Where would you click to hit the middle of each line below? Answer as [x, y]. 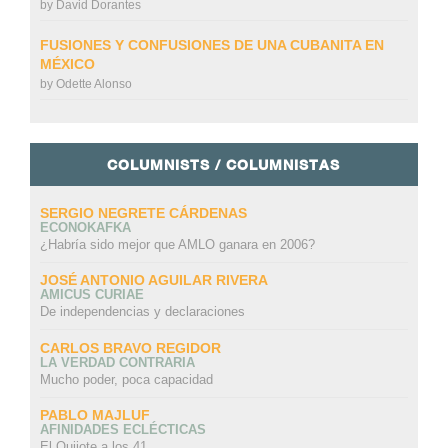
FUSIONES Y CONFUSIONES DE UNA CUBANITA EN [211, 45]
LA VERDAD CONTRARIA [117, 362]
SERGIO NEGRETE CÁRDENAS [143, 213]
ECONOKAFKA [85, 228]
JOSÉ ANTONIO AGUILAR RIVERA [153, 280]
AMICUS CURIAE [91, 295]
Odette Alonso [93, 84]
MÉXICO [67, 64]
